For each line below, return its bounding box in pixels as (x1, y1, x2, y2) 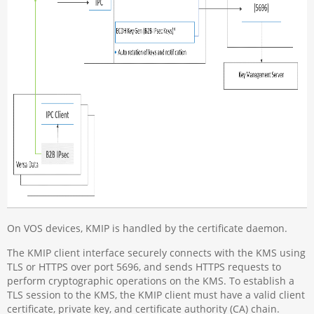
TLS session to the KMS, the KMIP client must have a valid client (7, 287, 306, 301)
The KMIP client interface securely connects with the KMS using (7, 245, 306, 259)
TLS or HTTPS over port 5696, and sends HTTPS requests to (7, 259, 282, 273)
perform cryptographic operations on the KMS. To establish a (7, 273, 295, 287)
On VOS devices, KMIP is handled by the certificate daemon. (7, 221, 288, 235)
